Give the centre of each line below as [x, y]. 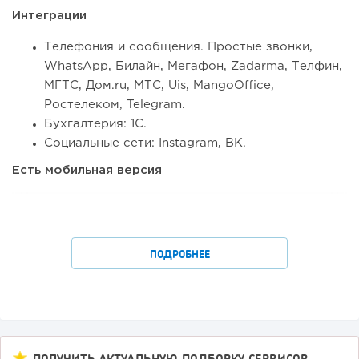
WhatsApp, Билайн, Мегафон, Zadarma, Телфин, [193, 67]
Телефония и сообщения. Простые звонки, [178, 47]
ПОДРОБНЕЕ [179, 254]
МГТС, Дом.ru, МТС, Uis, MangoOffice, [159, 86]
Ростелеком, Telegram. [115, 105]
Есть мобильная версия [87, 171]
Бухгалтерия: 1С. [95, 124]
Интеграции [49, 16]
